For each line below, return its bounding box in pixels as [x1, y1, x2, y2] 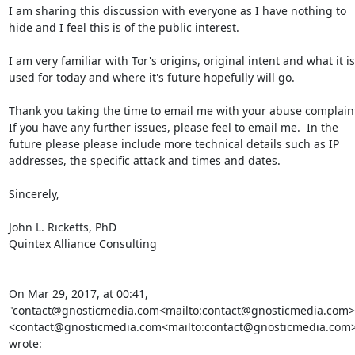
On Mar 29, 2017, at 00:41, [8, 286, 148, 301]
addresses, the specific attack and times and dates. [8, 153, 281, 168]
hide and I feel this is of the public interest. [8, 20, 239, 35]
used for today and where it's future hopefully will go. [8, 70, 295, 85]
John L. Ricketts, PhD [8, 219, 116, 235]
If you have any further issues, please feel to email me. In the [8, 120, 338, 135]
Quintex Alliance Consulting [8, 236, 157, 251]
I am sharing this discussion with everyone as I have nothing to [8, 3, 346, 18]
